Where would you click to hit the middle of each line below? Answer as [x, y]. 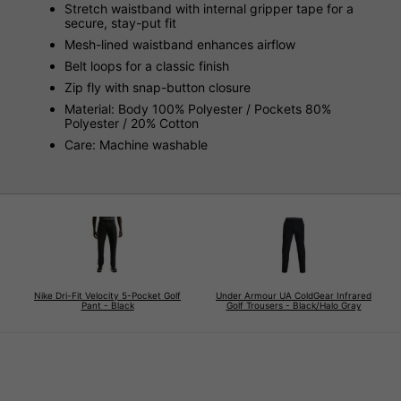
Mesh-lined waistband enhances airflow [180, 45]
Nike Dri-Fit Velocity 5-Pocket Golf [107, 296]
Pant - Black [107, 306]
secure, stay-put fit [120, 23]
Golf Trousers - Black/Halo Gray [294, 306]
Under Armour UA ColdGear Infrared [294, 296]
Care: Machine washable [136, 145]
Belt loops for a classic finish [147, 66]
